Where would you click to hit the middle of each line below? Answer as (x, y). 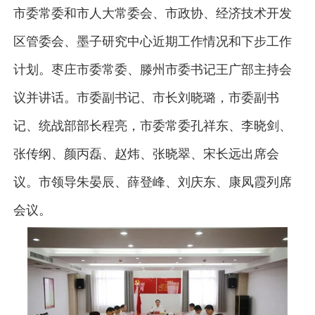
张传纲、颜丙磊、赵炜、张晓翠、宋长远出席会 (146, 154)
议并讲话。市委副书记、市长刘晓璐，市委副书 (146, 98)
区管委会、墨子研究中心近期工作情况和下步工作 (152, 41)
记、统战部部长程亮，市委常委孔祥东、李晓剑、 (152, 126)
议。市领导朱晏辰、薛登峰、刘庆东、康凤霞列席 (152, 182)
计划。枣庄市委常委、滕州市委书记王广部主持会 (152, 70)
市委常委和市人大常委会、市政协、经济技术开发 (152, 13)
